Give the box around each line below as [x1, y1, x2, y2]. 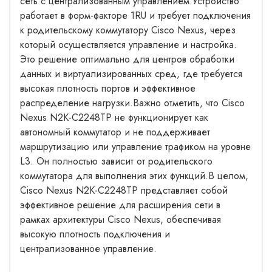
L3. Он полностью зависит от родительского [20, 154, 212, 168]
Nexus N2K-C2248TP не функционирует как [20, 110, 208, 124]
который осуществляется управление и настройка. [20, 37, 237, 52]
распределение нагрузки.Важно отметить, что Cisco [20, 95, 245, 110]
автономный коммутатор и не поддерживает [20, 124, 210, 139]
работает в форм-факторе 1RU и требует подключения [20, 8, 251, 22]
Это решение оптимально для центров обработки [20, 52, 234, 66]
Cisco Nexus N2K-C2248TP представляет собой [20, 183, 228, 197]
